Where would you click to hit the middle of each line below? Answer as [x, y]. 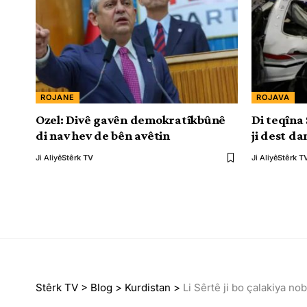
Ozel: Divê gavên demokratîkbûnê [131, 120]
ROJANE [58, 97]
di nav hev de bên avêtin [103, 135]
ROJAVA [273, 97]
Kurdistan [148, 287]
